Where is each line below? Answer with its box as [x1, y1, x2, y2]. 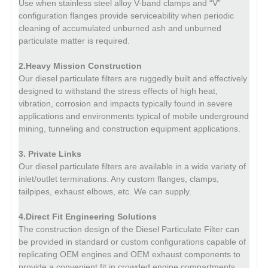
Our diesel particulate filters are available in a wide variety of [19, 161, 246, 171]
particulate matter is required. [19, 35, 130, 45]
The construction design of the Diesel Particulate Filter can [19, 224, 239, 234]
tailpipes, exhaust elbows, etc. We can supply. [19, 186, 191, 196]
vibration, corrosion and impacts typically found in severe [19, 98, 233, 108]
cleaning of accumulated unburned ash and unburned [19, 23, 221, 33]
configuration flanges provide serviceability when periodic [19, 10, 234, 20]
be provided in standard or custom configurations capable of [19, 236, 246, 246]
